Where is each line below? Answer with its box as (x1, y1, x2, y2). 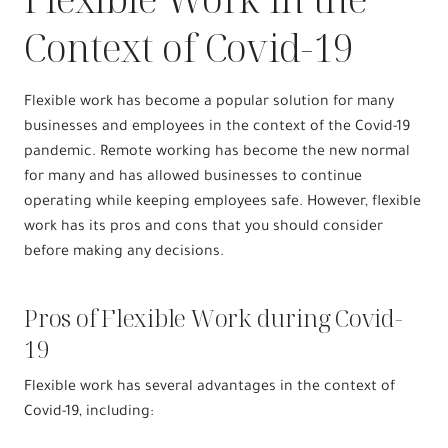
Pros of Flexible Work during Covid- (24, 300, 402, 334)
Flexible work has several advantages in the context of (24, 379, 395, 396)
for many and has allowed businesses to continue (24, 169, 362, 186)
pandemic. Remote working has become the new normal (24, 144, 410, 161)
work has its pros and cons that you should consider (24, 219, 383, 236)
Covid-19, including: (24, 404, 154, 421)
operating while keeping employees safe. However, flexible (24, 194, 421, 211)
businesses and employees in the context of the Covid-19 (24, 119, 410, 136)
